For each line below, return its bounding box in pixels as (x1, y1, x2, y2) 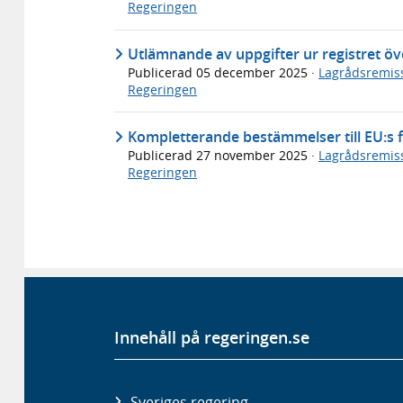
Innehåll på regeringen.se (114, 326, 309, 348)
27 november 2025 (196, 146, 311, 164)
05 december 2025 (196, 64, 311, 82)
